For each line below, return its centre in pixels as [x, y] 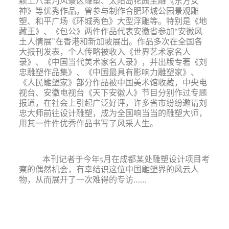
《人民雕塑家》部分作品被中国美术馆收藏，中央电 [113, 82]
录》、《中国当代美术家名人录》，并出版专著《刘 [113, 62]
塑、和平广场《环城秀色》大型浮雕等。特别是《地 [113, 21]
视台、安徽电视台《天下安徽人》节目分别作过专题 [113, 92]
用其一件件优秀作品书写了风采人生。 [88, 123]
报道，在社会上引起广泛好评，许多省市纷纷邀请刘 [113, 102]
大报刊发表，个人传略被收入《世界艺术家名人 [105, 51]
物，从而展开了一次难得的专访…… [83, 179]
